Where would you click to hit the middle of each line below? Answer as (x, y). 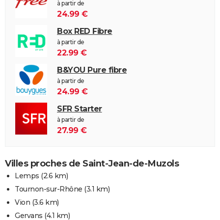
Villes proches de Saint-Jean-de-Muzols (92, 163)
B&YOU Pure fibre (92, 70)
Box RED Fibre (85, 31)
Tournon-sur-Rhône (49, 189)
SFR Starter (80, 109)
